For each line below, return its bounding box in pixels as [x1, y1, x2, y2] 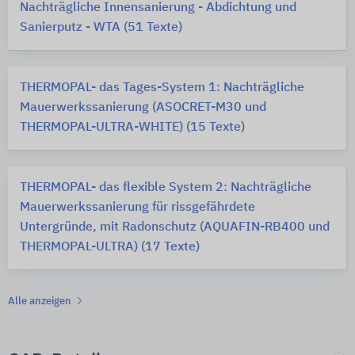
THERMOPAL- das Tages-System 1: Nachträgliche [20, 81, 304, 94]
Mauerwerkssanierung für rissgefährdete [20, 200, 255, 214]
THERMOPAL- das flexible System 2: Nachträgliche [20, 181, 311, 194]
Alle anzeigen [8, 296, 74, 307]
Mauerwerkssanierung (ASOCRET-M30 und [20, 101, 266, 114]
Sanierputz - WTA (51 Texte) [20, 21, 182, 34]
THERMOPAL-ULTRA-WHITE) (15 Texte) [20, 120, 245, 134]
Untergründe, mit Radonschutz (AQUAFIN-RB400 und [20, 220, 330, 234]
